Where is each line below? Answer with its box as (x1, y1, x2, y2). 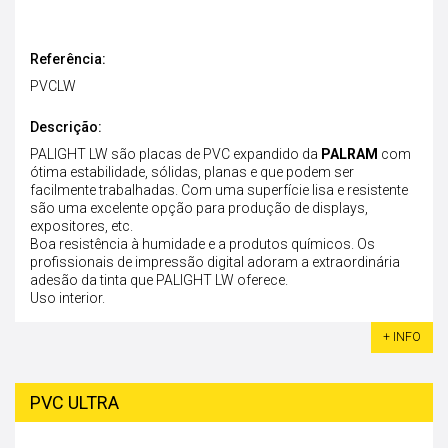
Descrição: (30, 119, 102, 135)
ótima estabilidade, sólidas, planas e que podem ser (30, 164, 354, 180)
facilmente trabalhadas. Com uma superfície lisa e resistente (30, 182, 408, 198)
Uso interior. (30, 290, 105, 306)
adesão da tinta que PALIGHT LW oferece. (30, 272, 288, 288)
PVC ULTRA (30, 392, 119, 413)
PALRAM (321, 146, 378, 162)
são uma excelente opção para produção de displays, (30, 200, 368, 216)
